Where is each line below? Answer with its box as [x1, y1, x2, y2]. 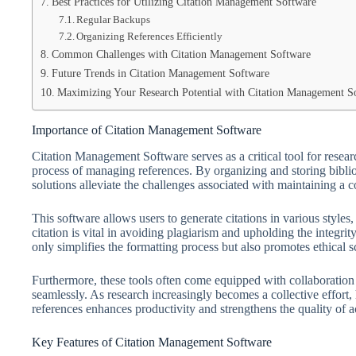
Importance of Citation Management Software [32, 123, 261, 137]
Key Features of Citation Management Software [32, 335, 272, 349]
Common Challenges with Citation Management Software [51, 48, 311, 60]
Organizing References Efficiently [76, 30, 223, 42]
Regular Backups [76, 14, 151, 25]
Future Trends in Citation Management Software [51, 67, 269, 79]
